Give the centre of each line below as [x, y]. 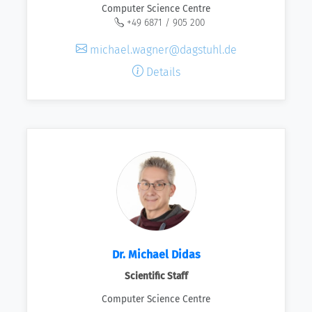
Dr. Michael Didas [156, 255]
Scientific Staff [156, 276]
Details [162, 72]
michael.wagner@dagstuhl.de [162, 49]
